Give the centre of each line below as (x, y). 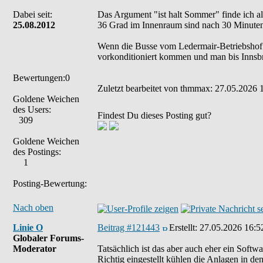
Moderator (35, 249)
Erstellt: (184, 227)
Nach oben (33, 208)
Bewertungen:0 (41, 78)
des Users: (32, 109)
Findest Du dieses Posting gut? (154, 115)
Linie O (28, 227)
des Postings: (37, 152)
